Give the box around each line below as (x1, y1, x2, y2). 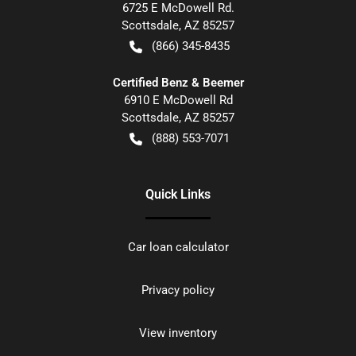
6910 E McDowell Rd (123, 93, 233, 108)
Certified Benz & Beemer (112, 75, 244, 91)
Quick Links (145, 187, 211, 203)
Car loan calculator (127, 240, 229, 255)
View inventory (139, 326, 217, 341)
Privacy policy (141, 283, 215, 298)
